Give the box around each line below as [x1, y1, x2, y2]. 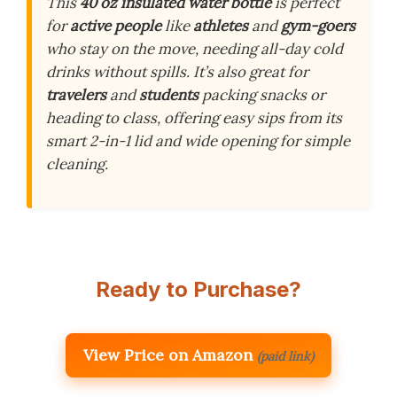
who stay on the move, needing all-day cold [46, 39, 343, 58]
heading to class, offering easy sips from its [46, 108, 342, 128]
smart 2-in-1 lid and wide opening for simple [46, 131, 350, 151]
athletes [193, 16, 248, 35]
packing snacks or [198, 85, 325, 105]
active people [70, 16, 161, 35]
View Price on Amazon [83, 345, 253, 366]
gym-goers [281, 16, 355, 35]
